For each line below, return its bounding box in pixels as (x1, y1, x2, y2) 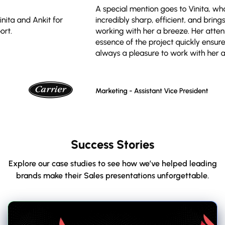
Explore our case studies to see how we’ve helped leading (8, 158, 217, 168)
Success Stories (71, 137, 154, 152)
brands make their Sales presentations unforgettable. (16, 170, 209, 180)
